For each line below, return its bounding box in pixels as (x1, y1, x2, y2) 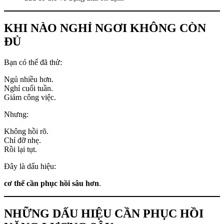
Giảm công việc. (4, 93, 56, 102)
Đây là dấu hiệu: (4, 162, 56, 171)
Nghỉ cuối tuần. (4, 84, 53, 93)
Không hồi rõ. (4, 127, 48, 136)
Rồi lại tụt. (4, 145, 37, 154)
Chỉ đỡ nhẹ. (4, 136, 41, 145)
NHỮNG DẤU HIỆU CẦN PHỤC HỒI (4, 207, 203, 220)
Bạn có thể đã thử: (4, 58, 62, 67)
